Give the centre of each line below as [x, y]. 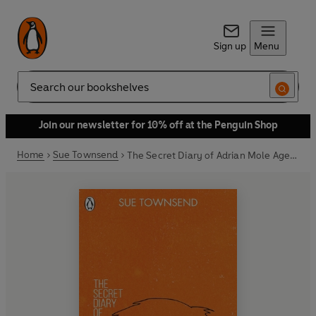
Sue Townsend [85, 155]
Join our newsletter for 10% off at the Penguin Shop [158, 125]
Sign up [230, 46]
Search [32, 92]
